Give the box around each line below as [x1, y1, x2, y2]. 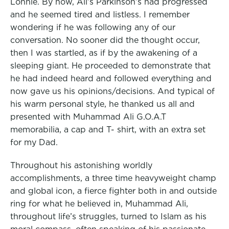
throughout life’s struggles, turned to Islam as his [10, 211, 207, 221]
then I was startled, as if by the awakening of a [10, 48, 197, 57]
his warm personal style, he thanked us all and [10, 99, 195, 108]
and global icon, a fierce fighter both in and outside [10, 186, 217, 195]
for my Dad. [10, 137, 58, 147]
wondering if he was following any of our [10, 22, 175, 32]
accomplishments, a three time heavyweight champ [10, 173, 216, 182]
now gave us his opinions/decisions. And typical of [10, 86, 215, 96]
